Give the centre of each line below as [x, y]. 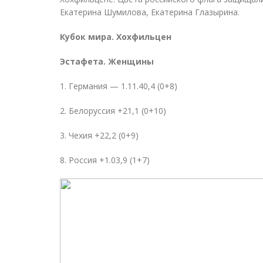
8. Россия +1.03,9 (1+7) [105, 160]
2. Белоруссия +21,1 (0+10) [113, 111]
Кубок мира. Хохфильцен [116, 37]
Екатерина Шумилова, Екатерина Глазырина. [151, 12]
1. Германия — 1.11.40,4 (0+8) [119, 86]
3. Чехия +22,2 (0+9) [99, 135]
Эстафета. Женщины [107, 61]
